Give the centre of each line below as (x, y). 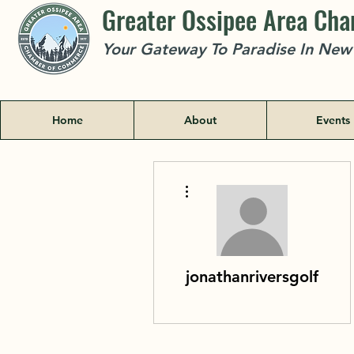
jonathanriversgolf (252, 277)
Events (333, 120)
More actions (218, 181)
